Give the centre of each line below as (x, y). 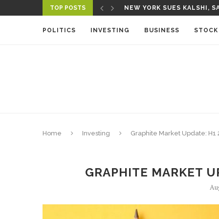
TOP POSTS (68, 8)
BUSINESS (162, 30)
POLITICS (59, 30)
